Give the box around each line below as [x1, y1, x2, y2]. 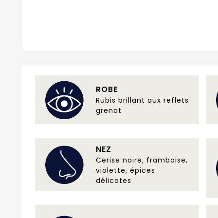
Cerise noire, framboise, [96, 155, 188, 165]
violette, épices [96, 165, 155, 175]
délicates [96, 175, 131, 185]
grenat [96, 106, 122, 116]
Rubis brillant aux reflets [96, 95, 189, 106]
